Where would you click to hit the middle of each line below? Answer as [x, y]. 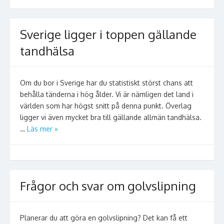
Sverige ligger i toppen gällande [108, 34]
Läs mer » [42, 129]
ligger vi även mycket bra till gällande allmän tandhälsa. [111, 117]
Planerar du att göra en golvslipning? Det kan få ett [104, 218]
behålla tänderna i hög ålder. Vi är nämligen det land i [107, 94]
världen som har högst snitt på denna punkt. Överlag [106, 106]
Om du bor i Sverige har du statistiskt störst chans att [106, 83]
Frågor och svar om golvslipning [108, 186]
